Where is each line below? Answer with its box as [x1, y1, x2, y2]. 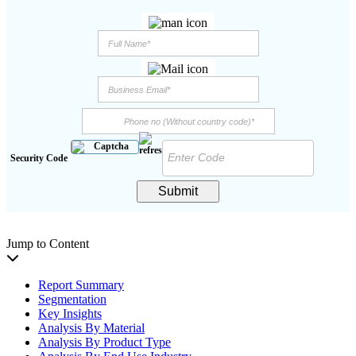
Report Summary [38, 277, 124, 292]
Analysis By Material [38, 320, 145, 335]
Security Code [10, 152, 68, 164]
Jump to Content [6, 236, 89, 250]
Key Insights [38, 306, 102, 320]
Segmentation [38, 292, 106, 306]
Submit [158, 184, 198, 198]
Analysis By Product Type [38, 335, 171, 349]
